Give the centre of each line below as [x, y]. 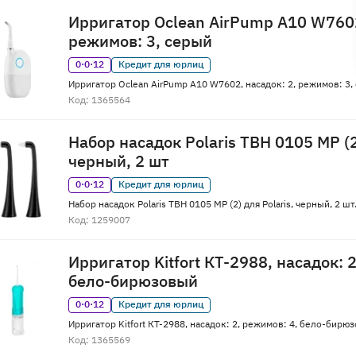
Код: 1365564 [99, 100]
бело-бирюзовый [133, 281]
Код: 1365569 [99, 340]
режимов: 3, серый [140, 41]
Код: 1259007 [99, 220]
